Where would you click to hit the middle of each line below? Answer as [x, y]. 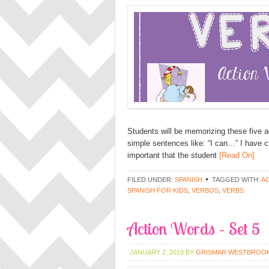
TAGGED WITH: [237, 180]
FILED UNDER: [151, 180]
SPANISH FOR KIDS [158, 190]
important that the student [172, 155]
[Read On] [236, 155]
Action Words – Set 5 [194, 228]
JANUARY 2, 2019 [157, 252]
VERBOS [205, 190]
